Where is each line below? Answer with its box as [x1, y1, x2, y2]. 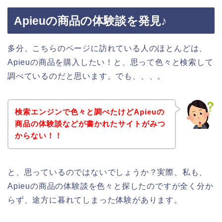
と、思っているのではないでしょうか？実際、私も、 [7, 168, 208, 177]
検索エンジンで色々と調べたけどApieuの [14, 108, 165, 116]
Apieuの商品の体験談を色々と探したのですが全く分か [7, 182, 214, 191]
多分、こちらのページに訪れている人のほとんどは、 [7, 44, 208, 53]
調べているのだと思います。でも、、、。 [7, 71, 166, 80]
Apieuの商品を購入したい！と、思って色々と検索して [7, 57, 214, 66]
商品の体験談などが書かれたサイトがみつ [14, 119, 166, 128]
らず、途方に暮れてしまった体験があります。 [7, 196, 182, 205]
